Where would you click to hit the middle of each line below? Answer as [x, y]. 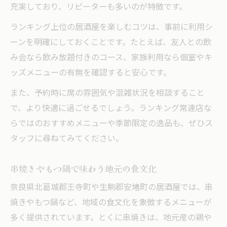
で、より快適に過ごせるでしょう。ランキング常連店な [111, 108]
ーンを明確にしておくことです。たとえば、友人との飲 [111, 43]
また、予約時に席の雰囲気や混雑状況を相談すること [107, 93]
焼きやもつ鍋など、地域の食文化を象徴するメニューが [111, 203]
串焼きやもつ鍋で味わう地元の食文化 [83, 168]
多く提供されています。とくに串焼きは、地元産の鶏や [111, 218]
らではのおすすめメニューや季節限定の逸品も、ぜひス [111, 124]
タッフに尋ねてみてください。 [67, 139]
